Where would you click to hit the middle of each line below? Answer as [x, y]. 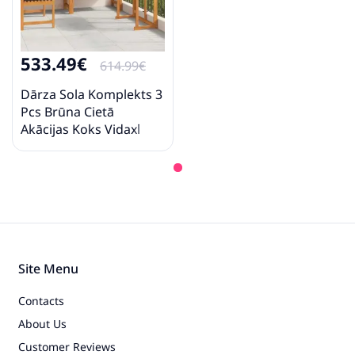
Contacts [41, 301]
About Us [42, 324]
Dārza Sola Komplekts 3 [92, 95]
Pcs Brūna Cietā [67, 112]
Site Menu [48, 269]
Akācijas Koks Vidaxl [80, 130]
